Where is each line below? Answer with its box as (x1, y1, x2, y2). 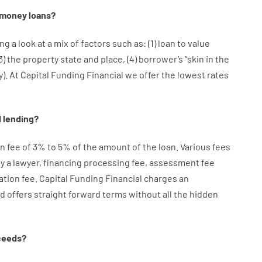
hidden (189, 188, 218, 199)
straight (33, 188, 67, 199)
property (22, 53, 58, 64)
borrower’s (138, 53, 183, 64)
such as (112, 37, 143, 49)
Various (180, 141, 211, 152)
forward (68, 188, 101, 199)
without (128, 188, 161, 199)
